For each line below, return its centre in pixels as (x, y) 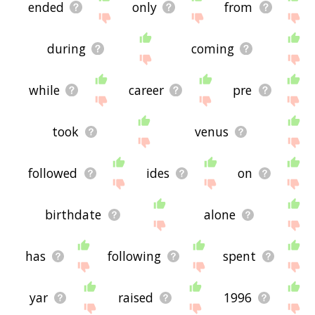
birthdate (73, 215)
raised (135, 298)
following (134, 256)
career (147, 90)
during (66, 49)
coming (212, 49)
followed (53, 173)
